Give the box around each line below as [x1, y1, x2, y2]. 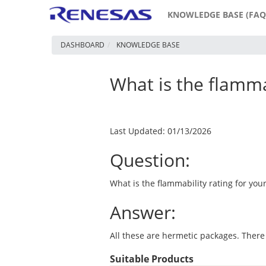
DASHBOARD [61, 40, 104, 50]
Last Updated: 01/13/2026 [109, 125, 211, 137]
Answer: [109, 200, 176, 224]
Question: [109, 148, 190, 172]
